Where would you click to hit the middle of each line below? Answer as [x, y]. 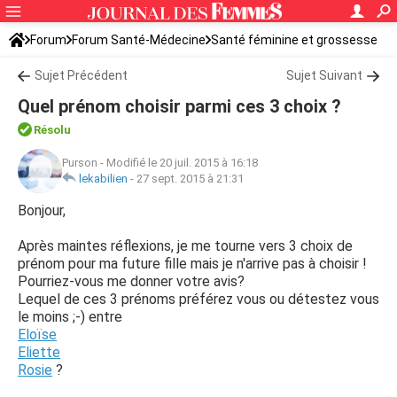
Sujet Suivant [324, 75]
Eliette [39, 352]
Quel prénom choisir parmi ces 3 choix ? [179, 106]
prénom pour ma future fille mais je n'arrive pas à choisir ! [192, 264]
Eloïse [37, 335]
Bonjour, [42, 210]
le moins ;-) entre [70, 317]
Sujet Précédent [81, 75]
